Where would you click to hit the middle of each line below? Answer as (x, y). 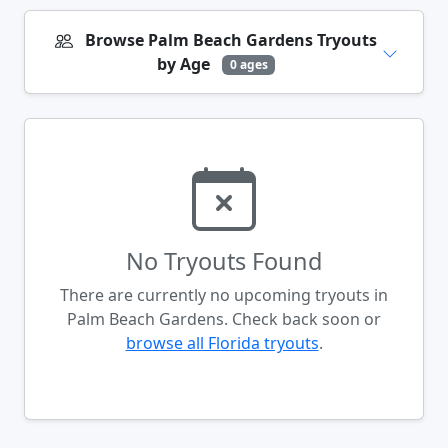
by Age (185, 63)
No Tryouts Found (224, 260)
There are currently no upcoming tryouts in (224, 294)
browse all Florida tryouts (222, 342)
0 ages (248, 64)
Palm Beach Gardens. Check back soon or (224, 318)
